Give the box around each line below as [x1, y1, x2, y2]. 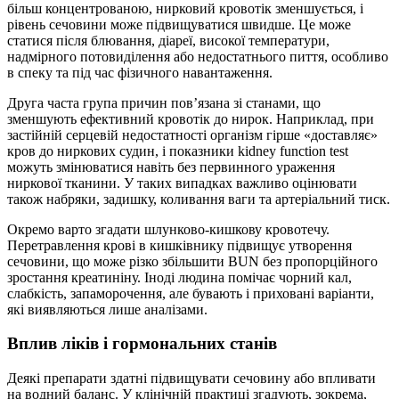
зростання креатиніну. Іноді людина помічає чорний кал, [7, 269, 352, 285]
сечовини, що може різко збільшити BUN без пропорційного [7, 253, 378, 269]
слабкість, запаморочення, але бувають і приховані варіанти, [7, 285, 374, 301]
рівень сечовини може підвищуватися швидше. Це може [7, 16, 351, 32]
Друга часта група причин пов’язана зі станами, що [7, 94, 321, 110]
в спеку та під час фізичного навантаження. [7, 64, 273, 80]
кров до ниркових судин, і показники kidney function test [7, 142, 348, 159]
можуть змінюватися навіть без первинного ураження [7, 159, 335, 175]
